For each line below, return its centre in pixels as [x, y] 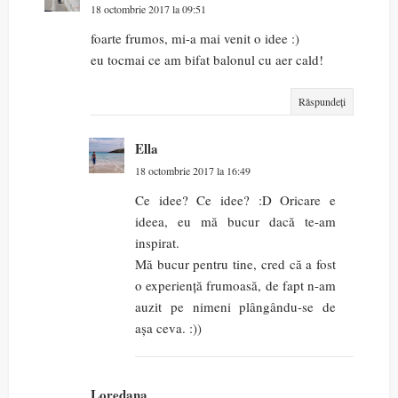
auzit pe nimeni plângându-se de [235, 307]
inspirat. [157, 243]
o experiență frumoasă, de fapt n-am [235, 286]
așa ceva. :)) [168, 328]
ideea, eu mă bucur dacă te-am [235, 222]
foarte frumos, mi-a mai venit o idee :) [195, 39]
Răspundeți [322, 102]
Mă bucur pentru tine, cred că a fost [235, 264]
